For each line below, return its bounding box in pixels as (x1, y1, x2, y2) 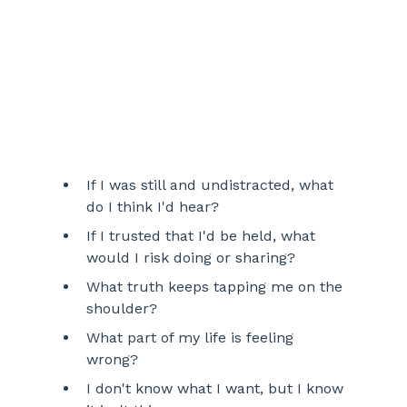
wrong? (85, 351, 143, 369)
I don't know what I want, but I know (85, 380, 348, 398)
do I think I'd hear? (85, 198, 223, 216)
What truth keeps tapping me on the (85, 278, 347, 296)
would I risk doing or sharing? (85, 249, 295, 267)
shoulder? (85, 300, 157, 318)
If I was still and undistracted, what (85, 176, 338, 194)
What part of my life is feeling (85, 329, 298, 347)
